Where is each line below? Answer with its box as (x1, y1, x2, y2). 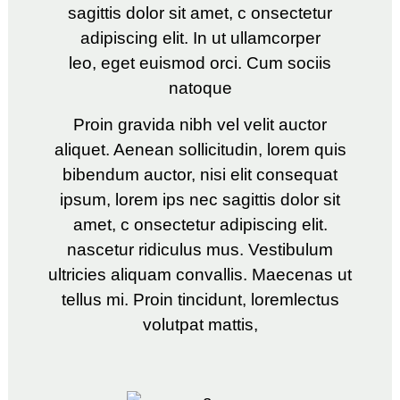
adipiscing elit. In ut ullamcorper (79, 29, 321, 48)
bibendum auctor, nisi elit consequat (62, 165, 337, 185)
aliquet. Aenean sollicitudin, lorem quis (54, 140, 346, 160)
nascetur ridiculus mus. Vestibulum (67, 240, 333, 260)
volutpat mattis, (142, 315, 258, 335)
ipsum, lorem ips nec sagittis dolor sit (60, 190, 340, 210)
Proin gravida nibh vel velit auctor (73, 115, 327, 135)
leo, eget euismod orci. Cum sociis (69, 54, 331, 73)
